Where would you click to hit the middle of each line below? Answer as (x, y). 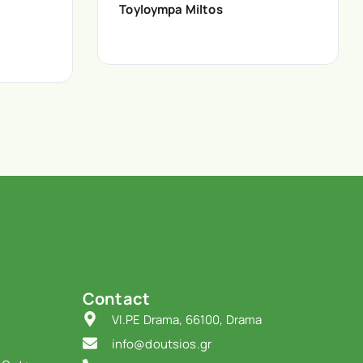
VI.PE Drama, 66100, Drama (187, 320)
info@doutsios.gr (162, 344)
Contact (116, 299)
